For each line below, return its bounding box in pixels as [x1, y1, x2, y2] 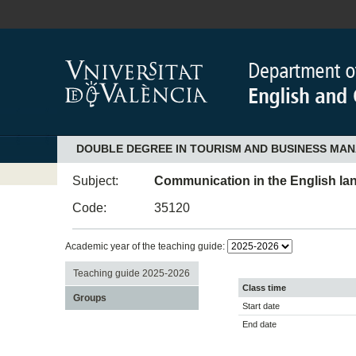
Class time [242, 283, 286, 293]
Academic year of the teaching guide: [64, 240, 227, 252]
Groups [72, 292, 106, 304]
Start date [242, 301, 280, 311]
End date [242, 319, 277, 330]
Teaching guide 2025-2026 [72, 267, 190, 279]
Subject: [72, 173, 119, 188]
